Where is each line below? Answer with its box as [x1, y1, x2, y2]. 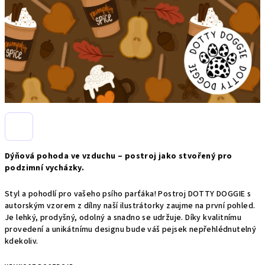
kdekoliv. [5, 235, 38, 247]
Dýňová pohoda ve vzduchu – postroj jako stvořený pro [5, 150, 232, 162]
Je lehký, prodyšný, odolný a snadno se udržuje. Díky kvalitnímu [5, 212, 242, 224]
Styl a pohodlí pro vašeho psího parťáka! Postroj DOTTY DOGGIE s [5, 188, 251, 200]
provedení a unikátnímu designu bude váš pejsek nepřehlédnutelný [5, 224, 257, 235]
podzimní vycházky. [5, 162, 85, 174]
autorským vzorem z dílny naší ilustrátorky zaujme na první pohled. [5, 200, 256, 212]
